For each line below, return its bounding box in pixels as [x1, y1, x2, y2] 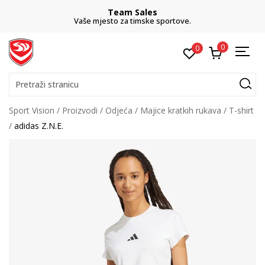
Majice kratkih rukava [140, 105, 221, 116]
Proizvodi [62, 105, 98, 116]
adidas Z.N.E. [14, 120, 63, 131]
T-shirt [229, 105, 254, 116]
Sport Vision [9, 105, 54, 116]
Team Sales [108, 7, 157, 18]
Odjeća [105, 105, 132, 116]
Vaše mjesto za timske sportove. [74, 15, 191, 26]
